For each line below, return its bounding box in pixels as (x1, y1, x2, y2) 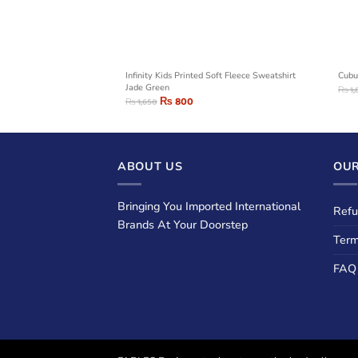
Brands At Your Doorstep (117, 216, 248, 233)
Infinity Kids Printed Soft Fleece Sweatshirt (125, 70, 296, 82)
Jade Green (125, 82, 169, 94)
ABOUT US (117, 157, 183, 174)
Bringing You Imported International (117, 197, 300, 214)
